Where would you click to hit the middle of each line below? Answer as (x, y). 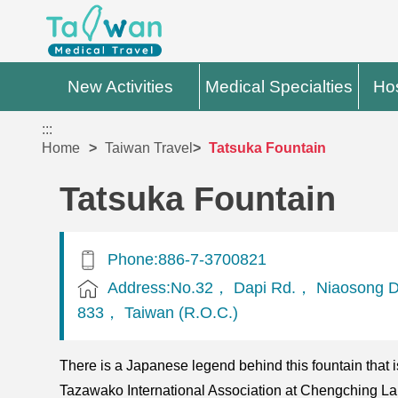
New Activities (121, 87)
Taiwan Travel (149, 148)
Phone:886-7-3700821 (187, 259)
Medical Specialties (279, 87)
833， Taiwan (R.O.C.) (158, 312)
